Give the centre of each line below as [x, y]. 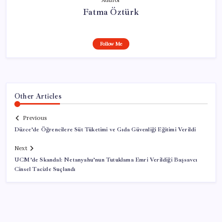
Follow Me [111, 44]
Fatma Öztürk [111, 12]
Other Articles [38, 96]
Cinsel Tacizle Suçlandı [45, 169]
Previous [35, 118]
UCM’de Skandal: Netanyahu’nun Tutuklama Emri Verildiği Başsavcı [106, 160]
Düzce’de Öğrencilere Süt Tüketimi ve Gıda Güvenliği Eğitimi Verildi [105, 130]
